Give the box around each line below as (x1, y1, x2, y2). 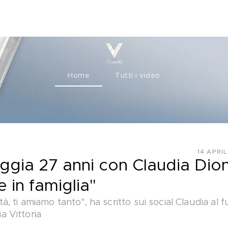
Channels (22, 14, 55, 22)
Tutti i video (115, 72, 160, 79)
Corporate (75, 14, 113, 22)
